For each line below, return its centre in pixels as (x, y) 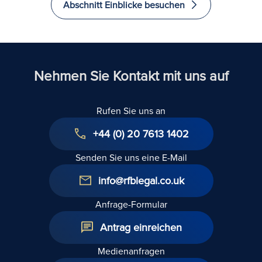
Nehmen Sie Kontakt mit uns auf (131, 75)
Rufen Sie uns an (131, 110)
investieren (208, 14)
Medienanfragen (131, 251)
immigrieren (209, 42)
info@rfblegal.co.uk (141, 180)
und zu (198, 28)
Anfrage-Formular (131, 204)
